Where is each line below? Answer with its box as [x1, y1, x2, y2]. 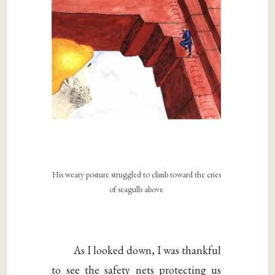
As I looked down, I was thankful [74, 242, 222, 257]
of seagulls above [109, 184, 164, 195]
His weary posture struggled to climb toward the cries [52, 169, 221, 180]
